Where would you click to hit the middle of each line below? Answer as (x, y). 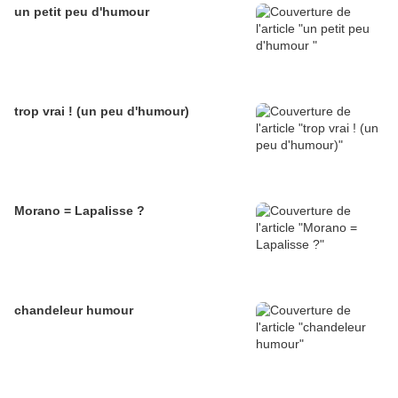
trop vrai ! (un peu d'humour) (102, 111)
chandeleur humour (74, 310)
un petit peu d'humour (82, 12)
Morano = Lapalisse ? (80, 211)
